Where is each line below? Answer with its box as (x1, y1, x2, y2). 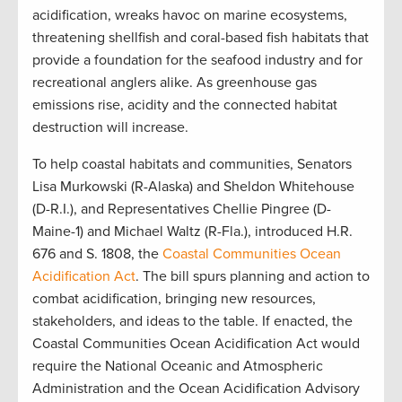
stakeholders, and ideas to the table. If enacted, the (32, 311, 353, 330)
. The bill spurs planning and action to (135, 267, 370, 285)
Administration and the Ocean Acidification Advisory (32, 379, 360, 398)
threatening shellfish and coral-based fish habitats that (32, 28, 369, 47)
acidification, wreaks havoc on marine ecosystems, (32, 5, 347, 24)
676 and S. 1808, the (32, 244, 162, 263)
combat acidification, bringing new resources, (32, 289, 316, 308)
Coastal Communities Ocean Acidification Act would (32, 334, 360, 353)
